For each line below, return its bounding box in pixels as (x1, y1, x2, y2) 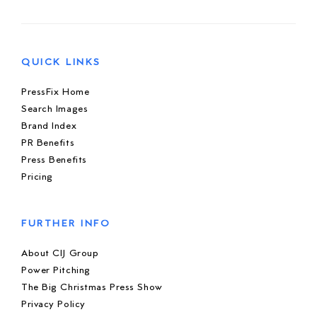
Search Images (21, 103, 88, 115)
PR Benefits (21, 137, 75, 149)
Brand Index (21, 120, 77, 132)
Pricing (21, 171, 53, 183)
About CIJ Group (21, 247, 99, 260)
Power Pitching (21, 264, 91, 277)
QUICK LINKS (21, 56, 101, 69)
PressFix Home (21, 86, 90, 98)
